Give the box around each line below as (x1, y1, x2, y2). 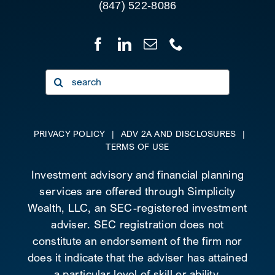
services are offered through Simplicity (39, 184, 236, 198)
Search (45, 70, 81, 83)
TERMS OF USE (106, 141, 169, 152)
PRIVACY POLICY (33, 128, 106, 139)
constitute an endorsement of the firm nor (33, 234, 242, 247)
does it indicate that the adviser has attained (27, 250, 248, 264)
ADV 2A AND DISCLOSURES (120, 128, 239, 139)
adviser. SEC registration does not (51, 217, 224, 231)
